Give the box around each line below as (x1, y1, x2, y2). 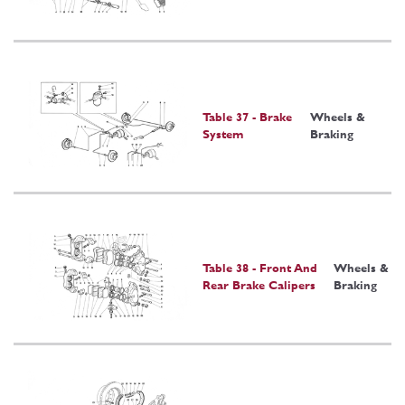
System (202, 127, 243, 141)
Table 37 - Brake (202, 109, 292, 124)
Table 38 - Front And (202, 260, 317, 275)
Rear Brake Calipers (202, 278, 316, 292)
